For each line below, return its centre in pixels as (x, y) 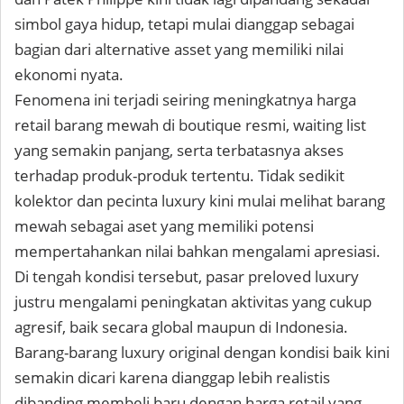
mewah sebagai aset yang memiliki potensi (164, 225)
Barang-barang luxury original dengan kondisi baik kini (202, 352)
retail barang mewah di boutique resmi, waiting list (190, 124)
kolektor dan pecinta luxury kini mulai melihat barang (200, 200)
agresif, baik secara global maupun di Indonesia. (181, 326)
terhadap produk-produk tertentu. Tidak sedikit (179, 175)
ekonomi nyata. (69, 74)
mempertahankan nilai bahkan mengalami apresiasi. (197, 251)
